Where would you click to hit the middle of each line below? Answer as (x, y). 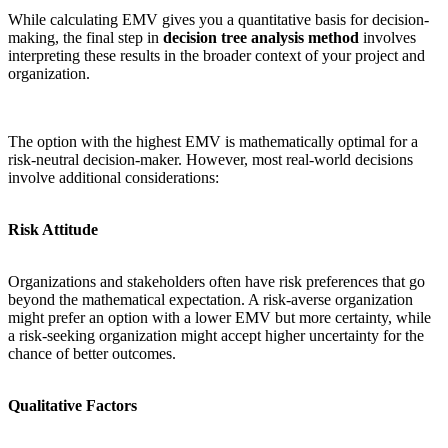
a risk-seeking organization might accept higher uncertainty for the (216, 335)
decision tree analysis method (259, 37)
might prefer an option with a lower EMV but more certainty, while (219, 317)
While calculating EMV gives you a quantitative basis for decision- (218, 19)
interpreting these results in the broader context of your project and (216, 55)
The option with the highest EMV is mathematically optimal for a (213, 141)
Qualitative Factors (72, 405)
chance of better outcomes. (92, 353)
